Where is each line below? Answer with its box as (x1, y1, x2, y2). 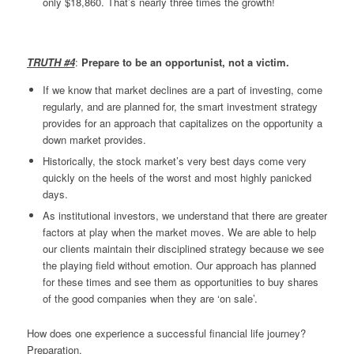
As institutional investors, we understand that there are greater (42, 207, 327, 223)
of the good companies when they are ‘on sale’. (42, 290, 258, 306)
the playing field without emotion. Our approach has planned (42, 257, 316, 273)
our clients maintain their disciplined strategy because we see (42, 240, 324, 256)
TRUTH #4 (26, 54, 75, 70)
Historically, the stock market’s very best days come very (42, 153, 307, 168)
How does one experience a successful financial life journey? (26, 325, 306, 341)
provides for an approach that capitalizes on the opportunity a (42, 115, 322, 130)
